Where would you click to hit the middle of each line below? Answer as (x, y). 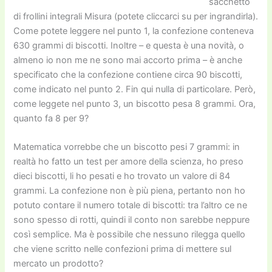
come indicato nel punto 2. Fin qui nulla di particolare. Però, (135, 89)
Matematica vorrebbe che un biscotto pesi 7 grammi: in (127, 147)
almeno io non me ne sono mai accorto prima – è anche (128, 60)
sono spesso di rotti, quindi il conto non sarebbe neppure (132, 220)
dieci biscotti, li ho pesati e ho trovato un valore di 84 (122, 176)
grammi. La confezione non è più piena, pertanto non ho (130, 191)
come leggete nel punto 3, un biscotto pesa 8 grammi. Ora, (135, 104)
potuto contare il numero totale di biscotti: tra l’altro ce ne (131, 206)
